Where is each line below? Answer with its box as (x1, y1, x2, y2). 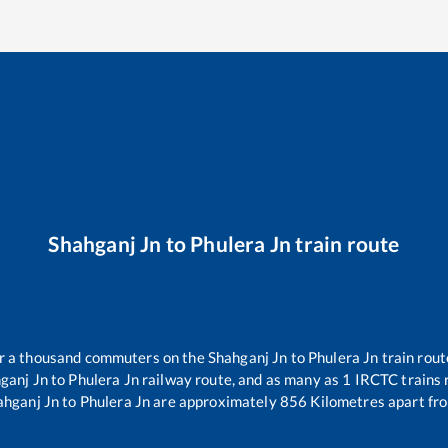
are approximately (150, 392, 277, 411)
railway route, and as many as (138, 370, 343, 389)
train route (291, 230, 400, 256)
